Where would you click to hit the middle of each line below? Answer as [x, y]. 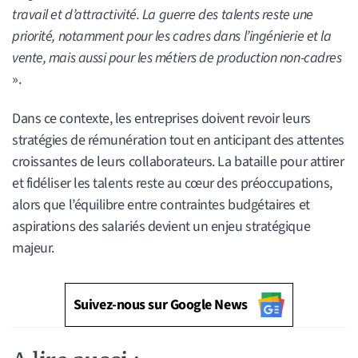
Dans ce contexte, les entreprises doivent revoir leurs [161, 118]
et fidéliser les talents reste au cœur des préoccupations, [172, 183]
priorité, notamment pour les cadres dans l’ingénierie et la [172, 37]
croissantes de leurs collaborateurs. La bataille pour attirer [178, 161]
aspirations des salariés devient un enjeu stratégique [161, 226]
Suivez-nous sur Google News [160, 304]
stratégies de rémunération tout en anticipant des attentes [178, 140]
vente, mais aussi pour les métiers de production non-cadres [177, 58]
